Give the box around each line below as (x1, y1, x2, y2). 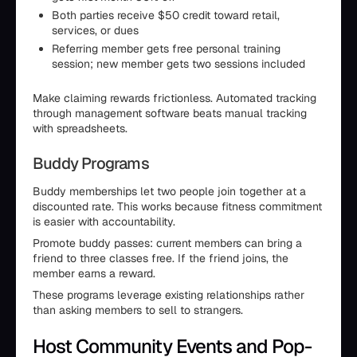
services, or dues (52, 23, 139, 38)
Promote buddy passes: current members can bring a (33, 236, 302, 251)
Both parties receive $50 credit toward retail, (52, 8, 280, 23)
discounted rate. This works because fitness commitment (33, 199, 322, 214)
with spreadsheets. (33, 121, 127, 136)
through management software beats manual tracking (33, 106, 307, 121)
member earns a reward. (33, 266, 155, 281)
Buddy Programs (33, 153, 149, 175)
